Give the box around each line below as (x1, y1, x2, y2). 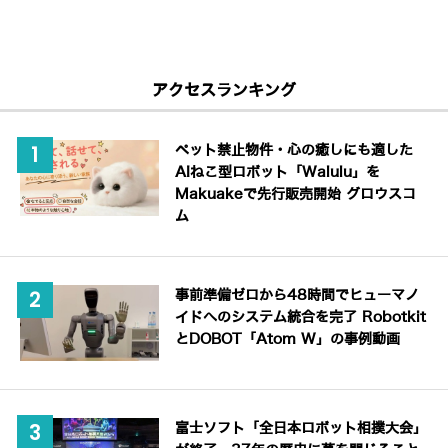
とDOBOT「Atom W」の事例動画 (175, 332, 401, 348)
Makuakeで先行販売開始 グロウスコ (175, 187, 417, 203)
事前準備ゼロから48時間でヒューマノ (175, 288, 420, 304)
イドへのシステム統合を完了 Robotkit (175, 310, 427, 326)
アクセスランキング (152, 82, 296, 100)
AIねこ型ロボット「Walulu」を (175, 165, 381, 181)
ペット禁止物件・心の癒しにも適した (175, 143, 414, 159)
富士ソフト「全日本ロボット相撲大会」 (175, 420, 428, 436)
